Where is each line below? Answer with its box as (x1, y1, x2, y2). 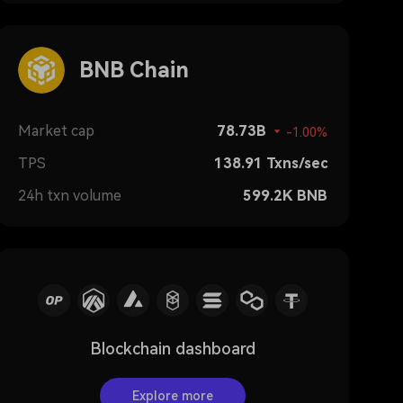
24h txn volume (18, 187, 121, 204)
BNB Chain (79, 58, 189, 83)
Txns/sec (266, 155, 327, 172)
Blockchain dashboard (90, 339, 255, 358)
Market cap (18, 122, 94, 139)
